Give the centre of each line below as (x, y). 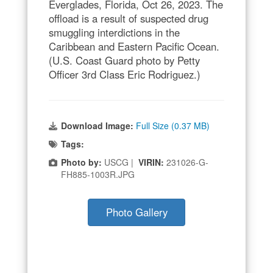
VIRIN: (152, 162)
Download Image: (98, 125)
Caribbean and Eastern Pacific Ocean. (134, 46)
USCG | (120, 162)
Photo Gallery (136, 212)
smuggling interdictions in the (114, 32)
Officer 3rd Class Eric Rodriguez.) (125, 74)
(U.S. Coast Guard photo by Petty (124, 60)
